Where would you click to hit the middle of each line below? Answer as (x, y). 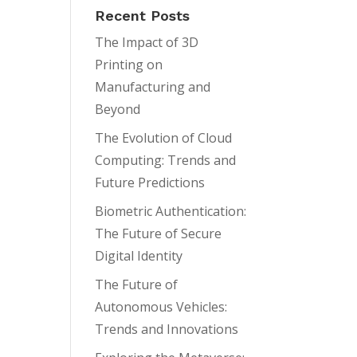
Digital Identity (139, 256)
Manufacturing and (153, 87)
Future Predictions (150, 182)
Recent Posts (143, 16)
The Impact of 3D (147, 42)
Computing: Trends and (166, 160)
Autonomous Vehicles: (161, 307)
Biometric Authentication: (171, 211)
